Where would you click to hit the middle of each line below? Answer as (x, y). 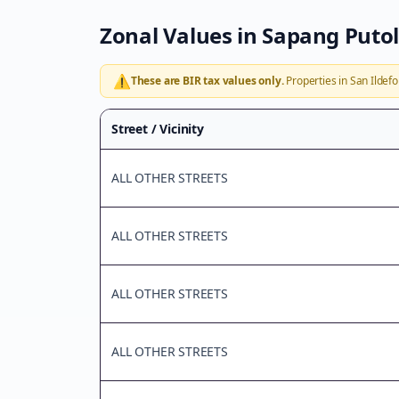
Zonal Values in (181, 35)
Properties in (317, 81)
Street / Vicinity (158, 129)
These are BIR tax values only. (207, 81)
